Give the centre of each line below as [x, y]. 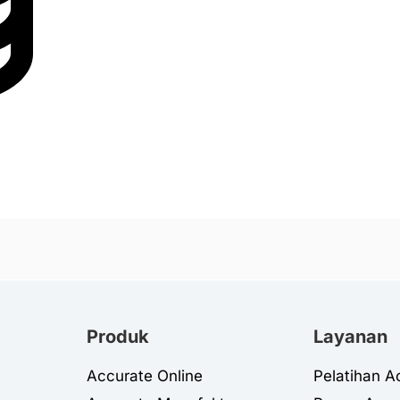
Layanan [351, 336]
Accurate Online [144, 375]
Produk [117, 336]
